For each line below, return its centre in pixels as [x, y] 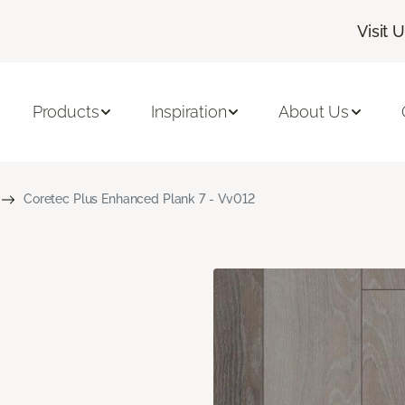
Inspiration [189, 112]
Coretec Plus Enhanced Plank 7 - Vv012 [139, 198]
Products [66, 112]
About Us [314, 112]
